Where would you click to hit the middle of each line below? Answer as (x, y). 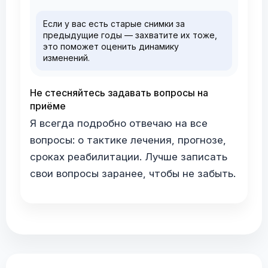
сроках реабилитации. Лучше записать (129, 157)
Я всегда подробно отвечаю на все (119, 123)
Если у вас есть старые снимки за (114, 24)
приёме (48, 106)
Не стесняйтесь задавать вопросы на (119, 93)
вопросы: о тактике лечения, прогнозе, (128, 140)
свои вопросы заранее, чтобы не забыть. (133, 173)
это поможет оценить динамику (111, 46)
